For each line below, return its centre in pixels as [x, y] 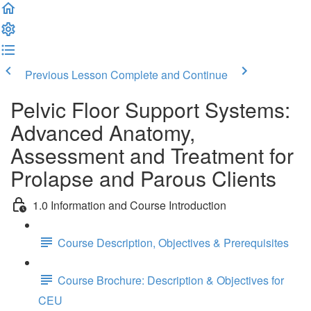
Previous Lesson [66, 75]
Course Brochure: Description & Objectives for [171, 280]
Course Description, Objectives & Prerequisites [173, 243]
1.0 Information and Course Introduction [129, 205]
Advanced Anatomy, [103, 132]
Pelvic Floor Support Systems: [150, 109]
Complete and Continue [169, 75]
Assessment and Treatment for [152, 155]
